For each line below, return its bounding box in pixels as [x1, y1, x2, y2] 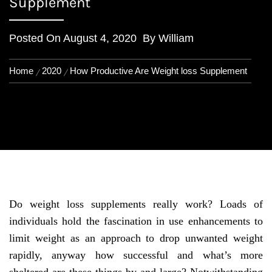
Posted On [9, 32, 63, 44]
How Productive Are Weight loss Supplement [70, 66, 247, 76]
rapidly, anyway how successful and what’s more [9, 249, 263, 261]
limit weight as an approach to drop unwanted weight [9, 232, 263, 244]
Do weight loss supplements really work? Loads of [9, 198, 263, 210]
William [158, 32, 194, 44]
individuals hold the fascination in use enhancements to [9, 215, 263, 227]
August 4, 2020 [63, 32, 137, 44]
